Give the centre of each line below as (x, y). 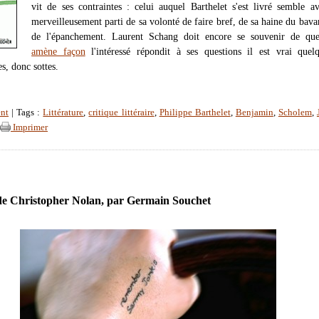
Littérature (63, 113)
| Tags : (26, 113)
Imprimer (29, 128)
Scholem (295, 113)
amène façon (58, 52)
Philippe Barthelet (195, 113)
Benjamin (254, 113)
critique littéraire (121, 113)
